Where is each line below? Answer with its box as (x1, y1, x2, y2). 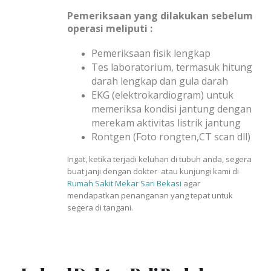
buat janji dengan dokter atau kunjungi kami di (67, 165, 239, 177)
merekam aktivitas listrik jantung (91, 116, 241, 129)
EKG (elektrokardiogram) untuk (91, 88, 233, 102)
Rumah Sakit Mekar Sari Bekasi (67, 177, 181, 189)
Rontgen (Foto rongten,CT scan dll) (91, 129, 250, 143)
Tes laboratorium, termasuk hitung (91, 60, 252, 74)
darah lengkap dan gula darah (91, 74, 228, 88)
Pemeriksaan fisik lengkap (91, 46, 211, 60)
